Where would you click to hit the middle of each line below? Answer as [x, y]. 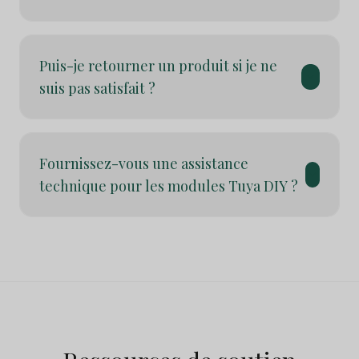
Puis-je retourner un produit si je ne [158, 66]
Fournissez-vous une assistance [144, 163]
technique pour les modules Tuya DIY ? [169, 186]
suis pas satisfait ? [97, 88]
